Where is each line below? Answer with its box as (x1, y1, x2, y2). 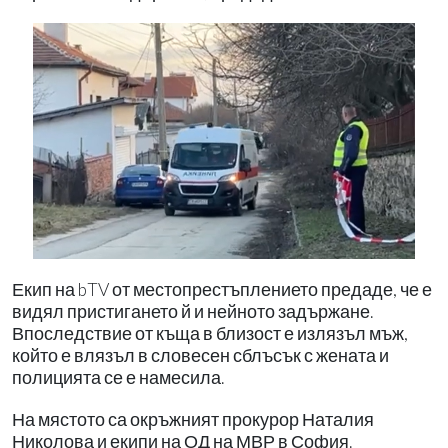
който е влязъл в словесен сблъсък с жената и (12, 345, 389, 367)
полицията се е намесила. (12, 367, 224, 389)
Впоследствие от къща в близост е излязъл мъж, (12, 323, 408, 345)
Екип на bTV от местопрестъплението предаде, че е (12, 279, 432, 301)
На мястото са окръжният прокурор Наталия (12, 409, 374, 431)
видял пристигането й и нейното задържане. (12, 301, 373, 323)
